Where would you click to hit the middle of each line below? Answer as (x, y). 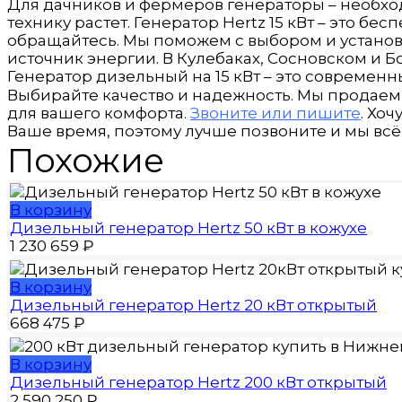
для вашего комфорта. (99, 113)
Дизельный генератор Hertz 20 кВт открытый (193, 305)
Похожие (86, 160)
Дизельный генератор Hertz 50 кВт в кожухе (188, 227)
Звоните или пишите (275, 113)
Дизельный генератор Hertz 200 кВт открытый (198, 382)
